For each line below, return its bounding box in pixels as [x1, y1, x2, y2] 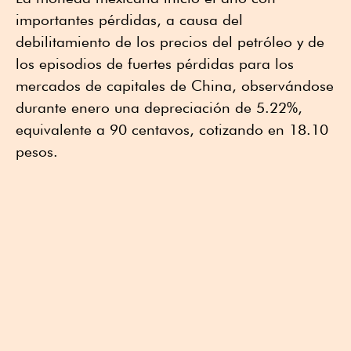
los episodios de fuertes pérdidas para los [16, 55, 294, 73]
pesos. [16, 143, 58, 161]
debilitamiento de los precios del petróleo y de [16, 33, 324, 51]
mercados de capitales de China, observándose [16, 77, 334, 95]
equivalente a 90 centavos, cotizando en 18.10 [16, 121, 328, 139]
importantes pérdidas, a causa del [16, 11, 243, 29]
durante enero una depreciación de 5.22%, [16, 99, 302, 117]
